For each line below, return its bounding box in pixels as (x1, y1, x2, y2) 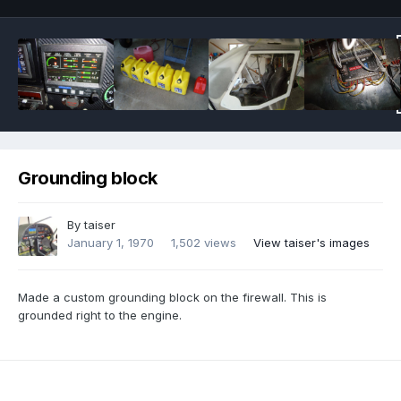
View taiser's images (253, 235, 370, 251)
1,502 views (171, 235, 236, 251)
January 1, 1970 (67, 235, 154, 251)
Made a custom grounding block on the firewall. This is (18, 290, 327, 305)
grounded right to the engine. (18, 308, 182, 323)
